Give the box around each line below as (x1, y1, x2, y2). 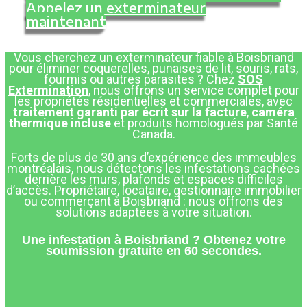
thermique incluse (9, 116, 111, 131)
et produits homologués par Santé (111, 116, 298, 131)
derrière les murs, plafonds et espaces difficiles (24, 172, 283, 187)
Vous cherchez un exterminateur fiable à (13, 50, 234, 65)
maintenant (26, 12, 106, 30)
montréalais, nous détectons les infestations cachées (7, 161, 300, 176)
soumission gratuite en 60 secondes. (45, 244, 262, 258)
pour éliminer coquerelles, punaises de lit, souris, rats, (9, 61, 298, 76)
